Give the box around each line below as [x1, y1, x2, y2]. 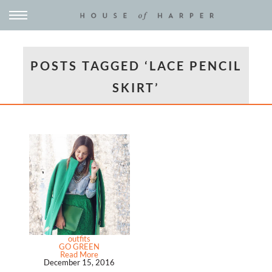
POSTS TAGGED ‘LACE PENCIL [30, 58, 242, 73]
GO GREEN [59, 242, 100, 252]
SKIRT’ [112, 80, 160, 95]
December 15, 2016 [44, 257, 115, 268]
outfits [68, 234, 91, 244]
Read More [60, 250, 99, 260]
